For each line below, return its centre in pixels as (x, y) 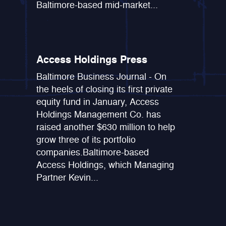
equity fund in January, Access (98, 102)
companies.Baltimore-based (93, 152)
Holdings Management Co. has (99, 114)
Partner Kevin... (68, 177)
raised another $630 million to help (106, 127)
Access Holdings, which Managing (105, 165)
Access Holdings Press (92, 60)
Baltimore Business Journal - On (102, 76)
